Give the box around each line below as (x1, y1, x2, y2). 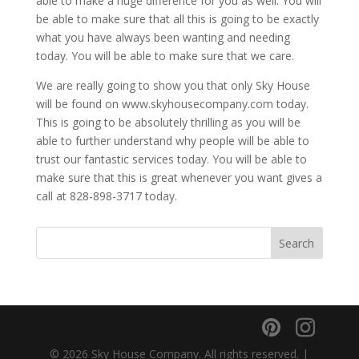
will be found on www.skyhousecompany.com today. (35, 95, 309, 111)
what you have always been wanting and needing (35, 29, 290, 45)
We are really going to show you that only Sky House (35, 77, 310, 93)
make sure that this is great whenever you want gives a (35, 169, 322, 185)
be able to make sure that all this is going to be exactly (35, 10, 319, 26)
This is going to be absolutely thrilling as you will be (35, 114, 301, 130)
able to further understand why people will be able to (35, 132, 309, 148)
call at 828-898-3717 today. (35, 188, 177, 204)
